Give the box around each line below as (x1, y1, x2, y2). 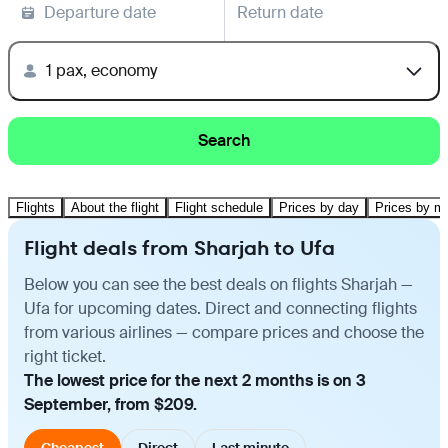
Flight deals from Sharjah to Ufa (24, 233, 335, 262)
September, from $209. (24, 393, 197, 415)
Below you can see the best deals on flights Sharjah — (24, 273, 413, 295)
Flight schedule (175, 199, 263, 215)
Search (198, 129, 250, 151)
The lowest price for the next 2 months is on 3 (24, 369, 366, 391)
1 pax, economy (46, 59, 157, 81)
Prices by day (279, 199, 359, 215)
